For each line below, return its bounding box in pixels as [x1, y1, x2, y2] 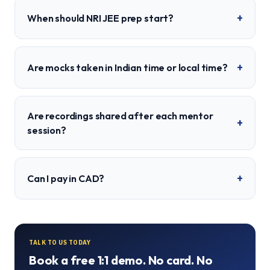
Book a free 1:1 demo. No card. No [29, 253, 213, 268]
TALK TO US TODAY [29, 239, 90, 246]
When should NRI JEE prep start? [27, 12, 174, 24]
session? [27, 124, 66, 136]
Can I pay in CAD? [27, 172, 105, 184]
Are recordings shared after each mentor [27, 110, 213, 122]
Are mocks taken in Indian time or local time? [27, 61, 228, 74]
